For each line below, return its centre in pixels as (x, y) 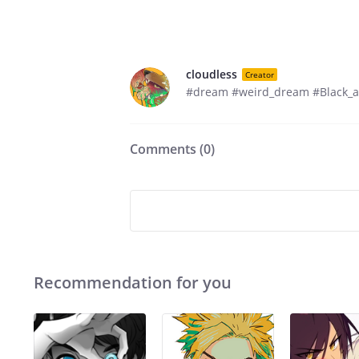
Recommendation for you (133, 282)
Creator (260, 74)
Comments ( (167, 149)
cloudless (212, 74)
